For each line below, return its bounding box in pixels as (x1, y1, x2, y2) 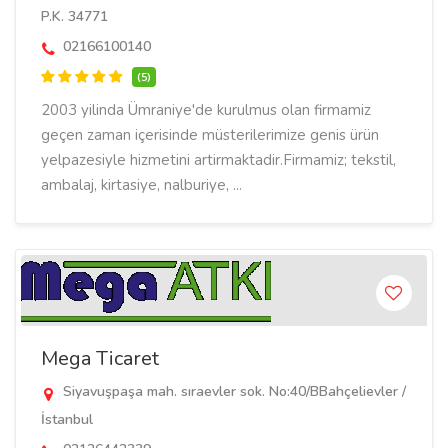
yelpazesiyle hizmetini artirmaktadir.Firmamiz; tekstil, (41, 150, 396, 170)
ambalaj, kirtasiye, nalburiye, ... (41, 175, 242, 195)
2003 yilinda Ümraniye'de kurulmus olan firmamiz (41, 100, 371, 120)
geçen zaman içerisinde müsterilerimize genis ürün (41, 125, 379, 145)
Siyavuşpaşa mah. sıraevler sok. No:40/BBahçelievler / (59, 382, 406, 401)
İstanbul (41, 410, 93, 429)
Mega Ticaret (41, 345, 159, 372)
